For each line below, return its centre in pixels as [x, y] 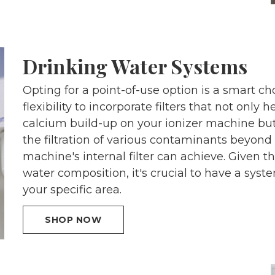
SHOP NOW [73, 219]
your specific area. [72, 189]
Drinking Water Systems [135, 66]
